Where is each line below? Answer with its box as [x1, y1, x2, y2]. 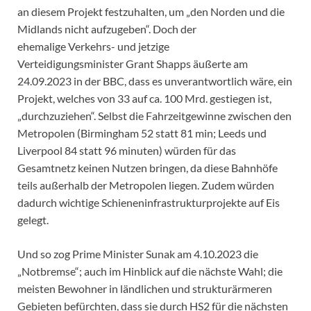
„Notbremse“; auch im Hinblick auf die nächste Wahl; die [17, 264, 283, 278]
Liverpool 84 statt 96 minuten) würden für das [17, 143, 236, 157]
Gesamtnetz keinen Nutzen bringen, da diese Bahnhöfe [17, 160, 278, 174]
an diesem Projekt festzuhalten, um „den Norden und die [17, 4, 285, 18]
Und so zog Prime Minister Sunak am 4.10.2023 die [17, 246, 258, 260]
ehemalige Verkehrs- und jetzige [17, 39, 169, 53]
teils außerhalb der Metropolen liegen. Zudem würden [17, 178, 274, 192]
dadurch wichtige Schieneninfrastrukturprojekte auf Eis [17, 195, 280, 209]
